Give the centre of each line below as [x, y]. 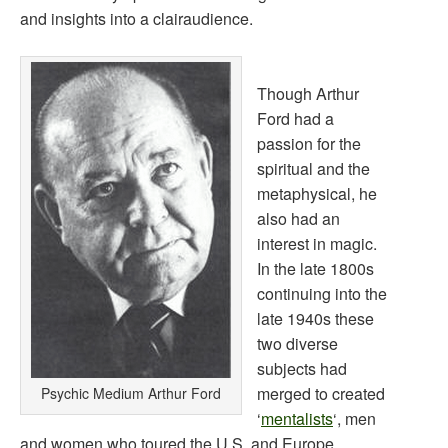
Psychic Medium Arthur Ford [131, 393]
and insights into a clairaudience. [136, 18]
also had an [298, 218]
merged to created [321, 393]
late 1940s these [315, 318]
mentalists [297, 418]
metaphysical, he [317, 193]
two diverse [297, 343]
